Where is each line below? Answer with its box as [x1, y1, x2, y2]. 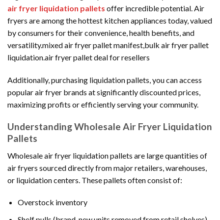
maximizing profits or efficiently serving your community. [7, 100, 198, 110]
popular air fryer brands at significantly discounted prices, [7, 87, 200, 97]
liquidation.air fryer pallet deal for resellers [7, 53, 150, 62]
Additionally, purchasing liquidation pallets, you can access [7, 75, 202, 85]
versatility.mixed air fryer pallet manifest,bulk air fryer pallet [7, 40, 209, 50]
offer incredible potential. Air [105, 3, 204, 13]
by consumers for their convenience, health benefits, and [7, 28, 194, 38]
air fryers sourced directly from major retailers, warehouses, [7, 163, 207, 172]
